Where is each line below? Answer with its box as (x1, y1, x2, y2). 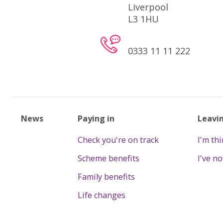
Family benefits (77, 171, 135, 183)
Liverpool (128, 1, 168, 13)
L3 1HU (128, 13, 159, 25)
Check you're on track (77, 134, 159, 146)
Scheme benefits (77, 153, 139, 164)
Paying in (77, 112, 114, 124)
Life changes (77, 190, 125, 201)
